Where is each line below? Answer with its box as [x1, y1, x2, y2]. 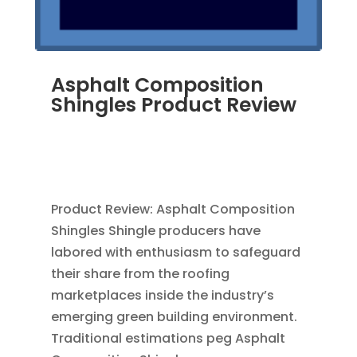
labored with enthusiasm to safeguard [50, 242, 300, 261]
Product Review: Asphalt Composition [50, 199, 295, 218]
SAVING [245, 139, 288, 156]
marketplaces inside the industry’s [50, 285, 274, 304]
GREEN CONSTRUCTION [50, 139, 182, 156]
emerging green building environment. [50, 307, 297, 326]
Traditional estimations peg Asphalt [50, 328, 285, 347]
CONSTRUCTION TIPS [170, 117, 288, 134]
